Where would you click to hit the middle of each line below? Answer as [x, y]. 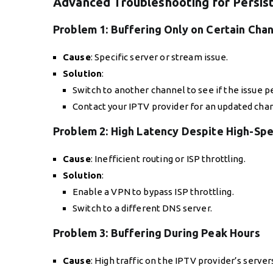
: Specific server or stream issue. [159, 57]
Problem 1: [82, 30]
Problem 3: [82, 233]
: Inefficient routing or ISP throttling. [168, 159]
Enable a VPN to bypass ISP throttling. [153, 192]
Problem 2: [82, 131]
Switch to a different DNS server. [142, 208]
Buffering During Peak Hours [185, 233]
